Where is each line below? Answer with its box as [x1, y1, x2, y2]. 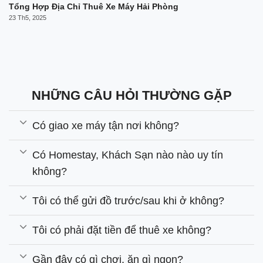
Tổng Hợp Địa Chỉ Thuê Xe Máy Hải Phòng [9, 2, 178, 12]
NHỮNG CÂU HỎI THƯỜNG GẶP [31, 87, 232, 103]
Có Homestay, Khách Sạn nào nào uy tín [32, 149, 224, 161]
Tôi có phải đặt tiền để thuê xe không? [32, 224, 212, 236]
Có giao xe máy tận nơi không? [32, 119, 180, 131]
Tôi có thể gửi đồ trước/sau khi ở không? [32, 194, 225, 207]
